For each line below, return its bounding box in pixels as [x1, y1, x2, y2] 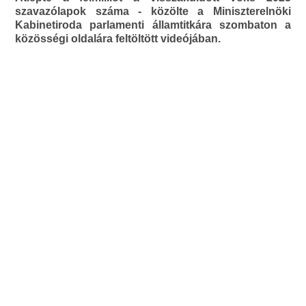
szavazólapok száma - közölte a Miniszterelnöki [15, 5, 291, 18]
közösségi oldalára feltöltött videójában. [15, 33, 221, 45]
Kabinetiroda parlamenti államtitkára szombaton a [15, 19, 291, 31]
